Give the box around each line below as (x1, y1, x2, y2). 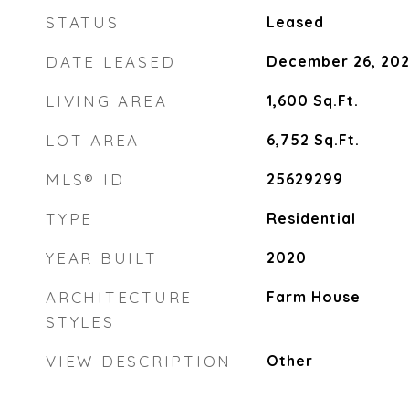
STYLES (46, 312, 115, 331)
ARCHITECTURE (46, 288, 193, 307)
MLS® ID (46, 170, 125, 189)
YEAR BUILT (46, 248, 158, 267)
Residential (266, 209, 356, 227)
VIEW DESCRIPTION (46, 351, 232, 371)
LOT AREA (46, 131, 140, 150)
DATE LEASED (46, 52, 176, 71)
